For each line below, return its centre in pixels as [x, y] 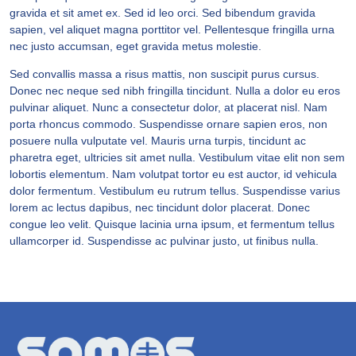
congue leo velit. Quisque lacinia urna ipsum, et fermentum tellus [172, 224]
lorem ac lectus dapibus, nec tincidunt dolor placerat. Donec [160, 208]
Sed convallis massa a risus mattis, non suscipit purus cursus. [164, 74]
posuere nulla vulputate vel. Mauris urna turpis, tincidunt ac [158, 141]
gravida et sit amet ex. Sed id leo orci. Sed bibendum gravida [163, 12]
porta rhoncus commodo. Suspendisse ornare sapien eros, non [168, 124]
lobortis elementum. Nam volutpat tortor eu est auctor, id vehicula [173, 174]
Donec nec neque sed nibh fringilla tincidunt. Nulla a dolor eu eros [175, 91]
